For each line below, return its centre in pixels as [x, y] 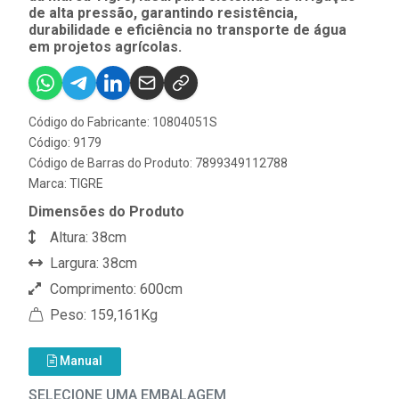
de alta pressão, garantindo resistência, [163, 13]
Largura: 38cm [92, 263]
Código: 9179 [65, 142]
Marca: [49, 183]
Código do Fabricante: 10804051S [123, 122]
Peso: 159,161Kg [102, 315]
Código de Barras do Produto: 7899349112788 [158, 163]
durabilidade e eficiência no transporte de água [187, 30]
